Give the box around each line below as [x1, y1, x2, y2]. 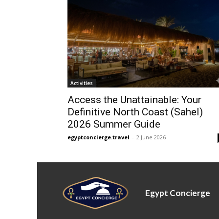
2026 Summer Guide [67, 118, 160, 130]
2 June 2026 [136, 133, 166, 141]
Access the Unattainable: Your [67, 94, 201, 106]
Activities [70, 80, 93, 87]
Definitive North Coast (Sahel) [67, 106, 203, 118]
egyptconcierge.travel [67, 133, 130, 141]
